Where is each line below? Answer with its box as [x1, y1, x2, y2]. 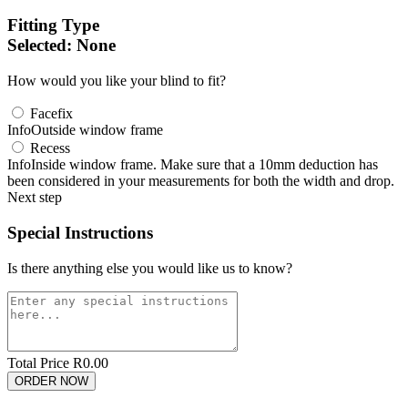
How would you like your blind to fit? [7, 73, 226, 89]
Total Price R [7, 354, 83, 371]
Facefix [30, 106, 73, 122]
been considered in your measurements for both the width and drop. [7, 173, 394, 189]
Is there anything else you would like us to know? [7, 260, 292, 276]
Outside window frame [31, 122, 163, 138]
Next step [7, 189, 62, 206]
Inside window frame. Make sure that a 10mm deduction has [31, 157, 378, 173]
